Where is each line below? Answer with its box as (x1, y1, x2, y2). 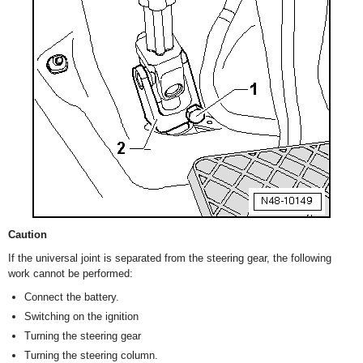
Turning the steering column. (24, 349, 158, 361)
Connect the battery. (24, 291, 119, 303)
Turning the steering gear (24, 330, 141, 342)
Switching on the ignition (24, 310, 139, 322)
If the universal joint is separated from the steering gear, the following (8, 252, 331, 264)
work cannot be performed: (8, 267, 133, 280)
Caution (8, 228, 47, 241)
